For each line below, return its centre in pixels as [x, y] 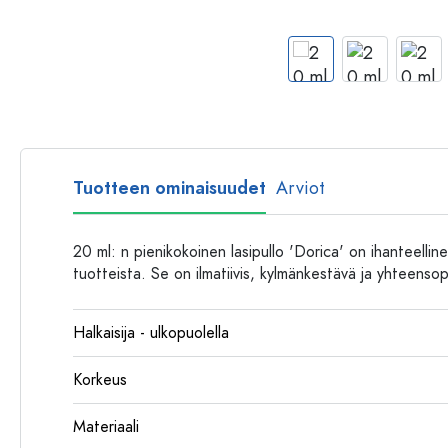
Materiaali [106, 427]
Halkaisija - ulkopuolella [151, 333]
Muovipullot [314, 17]
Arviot [300, 187]
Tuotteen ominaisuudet [169, 187]
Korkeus [100, 380]
